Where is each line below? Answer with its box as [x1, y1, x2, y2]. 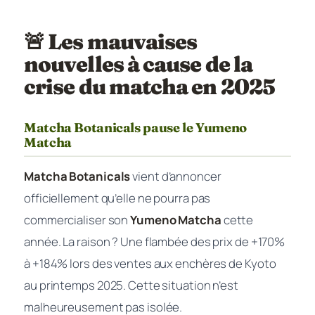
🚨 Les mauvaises [24, 28, 198, 55]
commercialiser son [24, 211, 131, 228]
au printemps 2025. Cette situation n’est [24, 276, 238, 293]
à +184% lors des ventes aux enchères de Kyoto [24, 255, 276, 271]
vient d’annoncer [130, 167, 221, 184]
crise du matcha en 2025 [24, 73, 276, 100]
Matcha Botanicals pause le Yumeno [24, 120, 247, 136]
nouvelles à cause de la [24, 51, 253, 77]
